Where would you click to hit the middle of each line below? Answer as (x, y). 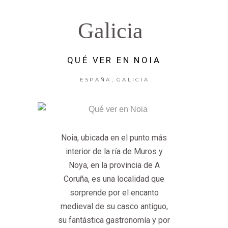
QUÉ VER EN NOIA (114, 60)
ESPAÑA (95, 80)
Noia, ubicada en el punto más (114, 137)
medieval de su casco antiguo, (114, 206)
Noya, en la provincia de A (114, 165)
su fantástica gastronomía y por (114, 220)
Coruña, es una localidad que (114, 179)
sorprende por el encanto (114, 192)
